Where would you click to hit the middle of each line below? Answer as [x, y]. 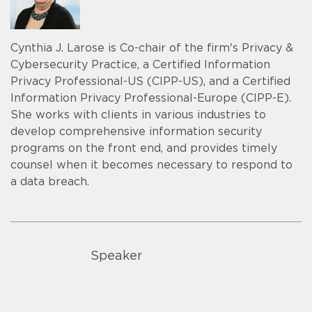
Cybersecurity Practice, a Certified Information [140, 64]
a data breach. [50, 181]
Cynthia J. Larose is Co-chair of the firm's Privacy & [152, 48]
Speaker [116, 257]
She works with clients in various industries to [138, 115]
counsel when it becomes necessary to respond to [151, 165]
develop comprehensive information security [136, 131]
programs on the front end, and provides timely [144, 148]
